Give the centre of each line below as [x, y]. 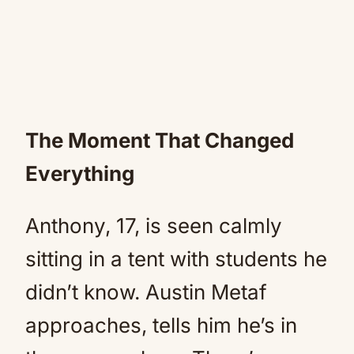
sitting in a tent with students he [176, 258]
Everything [80, 173]
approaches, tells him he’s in [161, 325]
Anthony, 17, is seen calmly [154, 225]
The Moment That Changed [160, 140]
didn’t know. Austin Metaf [146, 292]
